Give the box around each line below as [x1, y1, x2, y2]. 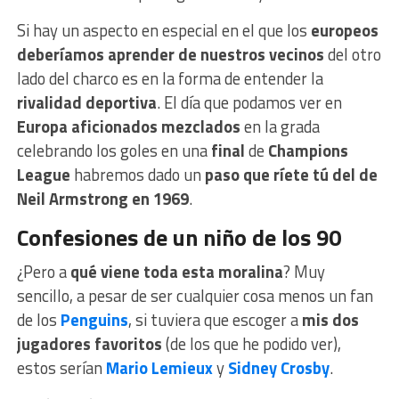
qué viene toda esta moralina [66, 259, 283, 285]
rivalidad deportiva [16, 90, 157, 116]
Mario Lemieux [105, 355, 213, 381]
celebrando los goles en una [16, 138, 211, 164]
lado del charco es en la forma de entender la [16, 66, 323, 92]
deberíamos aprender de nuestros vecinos [16, 42, 324, 68]
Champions [267, 138, 348, 164]
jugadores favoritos [16, 331, 166, 357]
